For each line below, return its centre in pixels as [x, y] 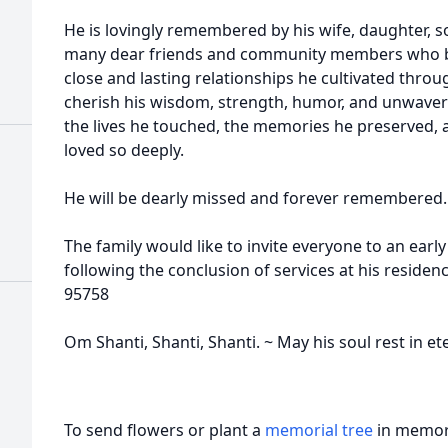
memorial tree [319, 430]
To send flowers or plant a [164, 430]
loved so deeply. [124, 150]
